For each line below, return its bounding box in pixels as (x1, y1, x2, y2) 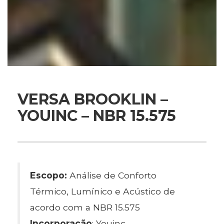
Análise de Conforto (69, 170, 156, 180)
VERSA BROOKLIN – (17, 90, 168, 108)
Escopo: (30, 170, 69, 180)
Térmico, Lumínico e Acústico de (30, 186, 175, 196)
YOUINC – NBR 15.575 (17, 106, 176, 125)
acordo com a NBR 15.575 (30, 202, 140, 212)
